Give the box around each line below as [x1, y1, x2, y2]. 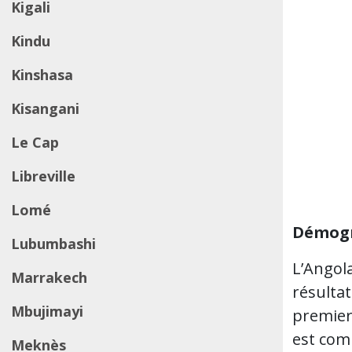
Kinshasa [11, 65, 73, 84]
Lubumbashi [11, 234, 96, 253]
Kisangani [11, 99, 79, 118]
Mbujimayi [11, 302, 83, 321]
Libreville [11, 167, 75, 185]
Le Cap [11, 133, 59, 152]
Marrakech [11, 268, 87, 287]
